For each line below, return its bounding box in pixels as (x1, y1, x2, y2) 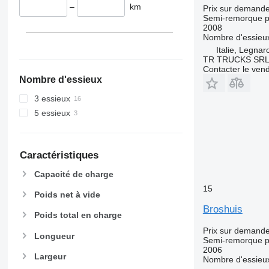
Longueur (34, 231, 74, 241)
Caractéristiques (19, 150, 98, 162)
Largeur (34, 251, 66, 261)
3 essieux (34, 94, 70, 104)
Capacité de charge (34, 169, 113, 179)
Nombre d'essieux (19, 74, 102, 85)
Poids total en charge (34, 210, 122, 220)
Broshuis (202, 203, 243, 215)
